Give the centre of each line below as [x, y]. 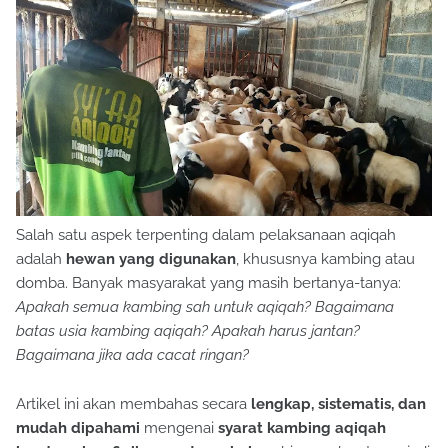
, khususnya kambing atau [325, 259]
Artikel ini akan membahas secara [133, 404]
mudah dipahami [78, 428]
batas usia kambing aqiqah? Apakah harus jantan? [188, 331]
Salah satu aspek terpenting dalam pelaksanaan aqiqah [206, 235]
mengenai [179, 428]
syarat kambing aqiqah [302, 428]
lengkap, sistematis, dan [338, 404]
